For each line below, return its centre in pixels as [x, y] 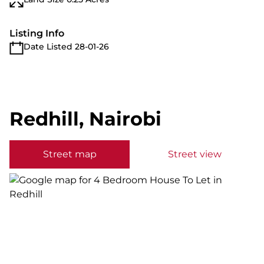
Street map [70, 154]
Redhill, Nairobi [85, 119]
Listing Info [37, 33]
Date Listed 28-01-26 [66, 47]
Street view [194, 154]
